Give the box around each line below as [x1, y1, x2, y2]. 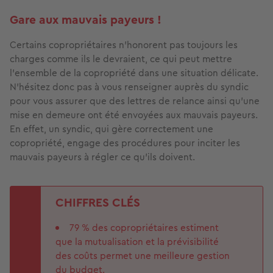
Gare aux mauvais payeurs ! [10, 10, 161, 29]
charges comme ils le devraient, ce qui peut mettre [10, 51, 232, 66]
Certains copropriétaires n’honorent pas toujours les [10, 37, 238, 52]
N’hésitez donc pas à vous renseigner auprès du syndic [10, 79, 249, 94]
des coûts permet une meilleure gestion [55, 248, 230, 263]
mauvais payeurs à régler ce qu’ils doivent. [10, 149, 195, 164]
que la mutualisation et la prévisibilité [55, 234, 219, 249]
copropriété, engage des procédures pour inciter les [10, 135, 240, 150]
